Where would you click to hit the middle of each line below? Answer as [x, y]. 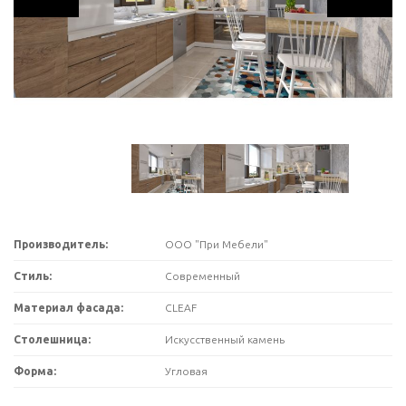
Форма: [35, 371]
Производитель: [61, 244]
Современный [203, 275]
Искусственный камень [225, 339]
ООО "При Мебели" [217, 244]
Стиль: [33, 275]
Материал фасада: [68, 307]
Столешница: [52, 339]
